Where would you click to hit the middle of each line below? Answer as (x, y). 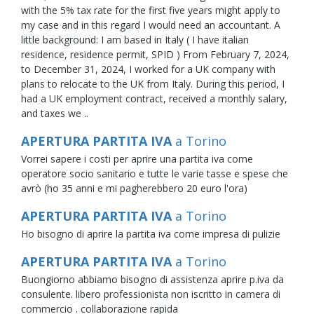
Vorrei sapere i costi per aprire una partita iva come (137, 158)
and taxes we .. (55, 113)
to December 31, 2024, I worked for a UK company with (148, 69)
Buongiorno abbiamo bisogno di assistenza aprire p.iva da (152, 279)
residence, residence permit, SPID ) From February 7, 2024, (155, 54)
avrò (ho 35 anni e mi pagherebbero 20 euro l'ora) (134, 188)
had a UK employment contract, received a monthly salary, (154, 98)
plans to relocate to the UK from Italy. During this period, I (153, 83)
